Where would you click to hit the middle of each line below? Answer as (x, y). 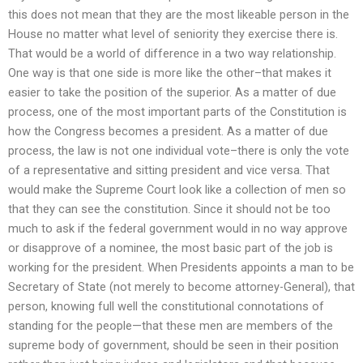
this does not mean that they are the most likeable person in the (179, 15)
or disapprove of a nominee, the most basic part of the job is (171, 248)
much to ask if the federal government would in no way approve (178, 229)
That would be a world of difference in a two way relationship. (172, 54)
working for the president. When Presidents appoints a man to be (181, 268)
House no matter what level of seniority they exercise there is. (173, 34)
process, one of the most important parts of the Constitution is (177, 112)
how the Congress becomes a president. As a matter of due (168, 132)
